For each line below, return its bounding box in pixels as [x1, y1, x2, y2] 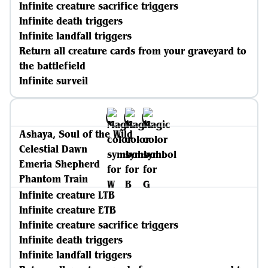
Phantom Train [19, 172, 88, 185]
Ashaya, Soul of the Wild [19, 127, 133, 141]
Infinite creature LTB [19, 188, 115, 202]
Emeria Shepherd [19, 157, 100, 170]
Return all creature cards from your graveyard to [19, 44, 246, 57]
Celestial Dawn [19, 142, 87, 156]
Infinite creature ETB [19, 203, 116, 217]
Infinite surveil [19, 74, 88, 87]
